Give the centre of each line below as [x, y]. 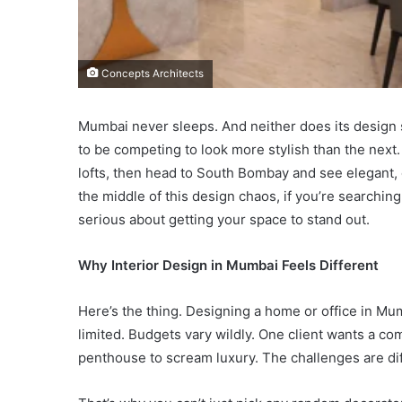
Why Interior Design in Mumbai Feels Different [228, 265]
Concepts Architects [151, 73]
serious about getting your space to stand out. [224, 219]
